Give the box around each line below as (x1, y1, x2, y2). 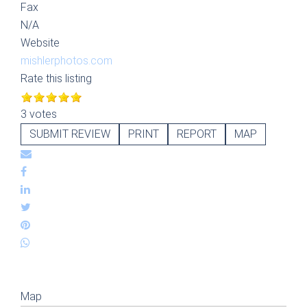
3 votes (21, 108, 57, 121)
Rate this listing (21, 72, 92, 85)
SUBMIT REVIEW (29, 127, 110, 140)
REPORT (177, 127, 217, 140)
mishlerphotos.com (21, 54, 112, 67)
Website (21, 36, 60, 49)
